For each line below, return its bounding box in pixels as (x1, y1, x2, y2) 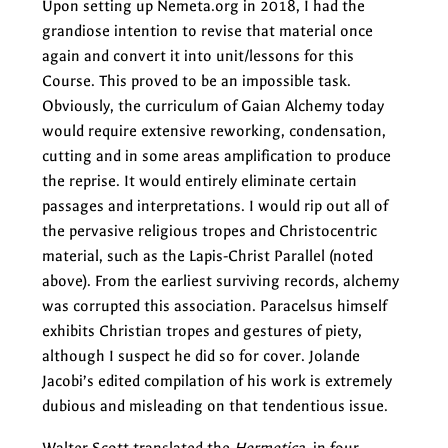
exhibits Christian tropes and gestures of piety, (42, 321, 362, 340)
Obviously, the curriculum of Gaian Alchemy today (42, 96, 384, 115)
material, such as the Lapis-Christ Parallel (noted (42, 246, 373, 265)
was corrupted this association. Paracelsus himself (42, 296, 387, 315)
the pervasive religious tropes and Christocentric (42, 221, 377, 240)
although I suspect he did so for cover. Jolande (42, 346, 360, 365)
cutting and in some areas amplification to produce (42, 146, 391, 165)
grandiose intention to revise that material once (42, 21, 373, 40)
